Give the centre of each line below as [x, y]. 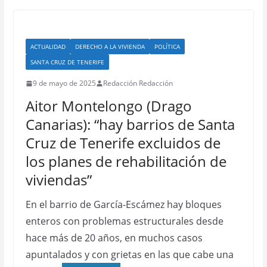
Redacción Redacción [138, 83]
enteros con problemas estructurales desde [124, 221]
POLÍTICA [167, 46]
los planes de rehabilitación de [126, 161]
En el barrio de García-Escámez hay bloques [123, 204]
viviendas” [58, 180]
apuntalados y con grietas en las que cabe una [129, 254]
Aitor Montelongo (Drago [108, 106]
